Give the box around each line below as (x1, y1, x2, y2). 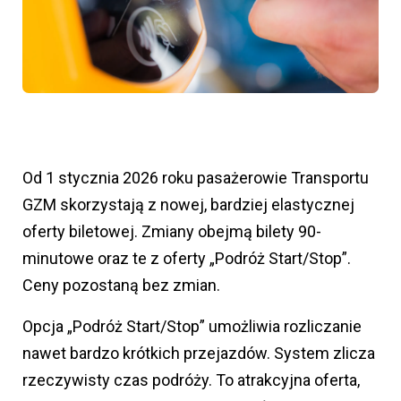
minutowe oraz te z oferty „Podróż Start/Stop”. (22, 249, 351, 268)
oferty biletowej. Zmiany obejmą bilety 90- (22, 222, 321, 241)
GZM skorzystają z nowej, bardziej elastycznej (22, 195, 354, 214)
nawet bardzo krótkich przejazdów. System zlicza (22, 344, 375, 363)
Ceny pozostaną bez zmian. (22, 276, 220, 294)
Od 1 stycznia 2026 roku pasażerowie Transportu (22, 168, 369, 187)
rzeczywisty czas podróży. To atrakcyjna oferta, (22, 371, 360, 389)
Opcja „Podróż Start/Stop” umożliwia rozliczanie (22, 317, 362, 336)
